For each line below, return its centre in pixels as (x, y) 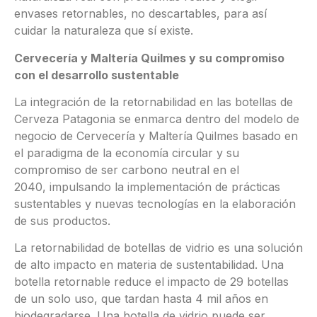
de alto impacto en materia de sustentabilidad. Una (149, 265)
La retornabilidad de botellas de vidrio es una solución (158, 248)
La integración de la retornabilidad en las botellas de (154, 102)
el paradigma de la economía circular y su (127, 152)
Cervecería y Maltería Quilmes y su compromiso (149, 58)
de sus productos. (62, 220)
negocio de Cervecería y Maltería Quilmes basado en (156, 136)
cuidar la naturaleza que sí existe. (104, 31)
